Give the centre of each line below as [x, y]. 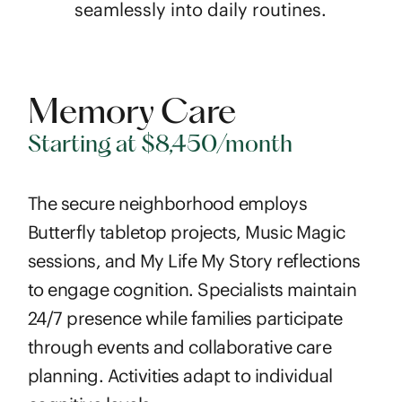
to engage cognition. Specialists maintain [192, 289]
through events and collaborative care [179, 347]
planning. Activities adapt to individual [180, 376]
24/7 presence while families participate [185, 318]
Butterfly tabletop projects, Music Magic [186, 232]
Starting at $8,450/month [160, 146]
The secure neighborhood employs [167, 203]
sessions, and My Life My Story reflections [194, 261]
